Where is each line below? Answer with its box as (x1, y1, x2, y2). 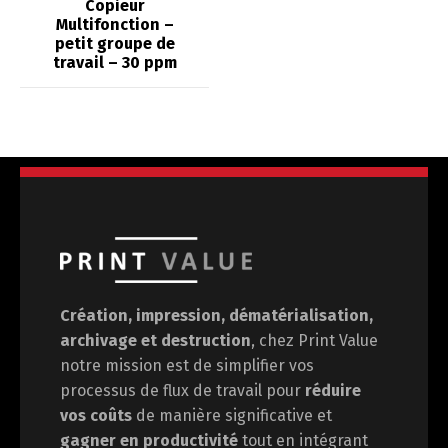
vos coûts (60, 405, 132, 425)
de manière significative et (132, 405, 332, 425)
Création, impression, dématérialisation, (60, 305, 373, 325)
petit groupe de (54, 33, 175, 53)
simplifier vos (216, 355, 314, 375)
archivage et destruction (60, 330, 251, 350)
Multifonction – (55, 14, 174, 34)
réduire (305, 380, 361, 400)
